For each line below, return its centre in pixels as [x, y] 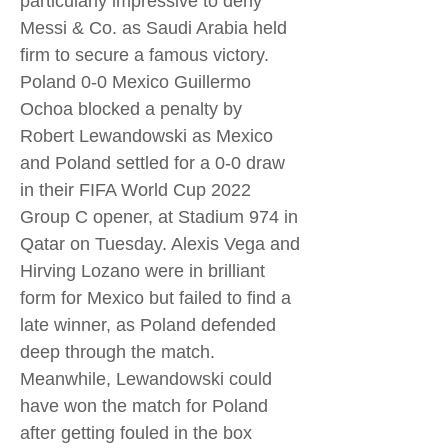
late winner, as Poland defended [148, 325]
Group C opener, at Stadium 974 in [159, 217]
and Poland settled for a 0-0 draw [152, 163]
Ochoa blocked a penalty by [131, 109]
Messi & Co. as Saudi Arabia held [153, 28]
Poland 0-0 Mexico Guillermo [135, 82]
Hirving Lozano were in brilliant [142, 271]
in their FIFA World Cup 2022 [135, 190]
